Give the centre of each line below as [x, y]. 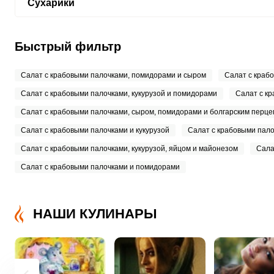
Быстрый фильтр [68, 46]
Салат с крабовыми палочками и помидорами [100, 167]
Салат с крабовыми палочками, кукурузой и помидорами [119, 94]
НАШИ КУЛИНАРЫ [95, 214]
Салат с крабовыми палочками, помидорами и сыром [113, 75]
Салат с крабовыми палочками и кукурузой [95, 130]
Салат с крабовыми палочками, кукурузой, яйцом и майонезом [129, 149]
